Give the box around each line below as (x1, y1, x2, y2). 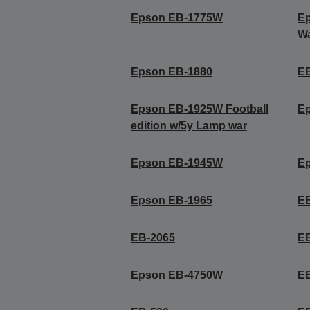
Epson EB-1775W (130, 12, 223, 24)
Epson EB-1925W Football (130, 103, 268, 115)
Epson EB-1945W (130, 157, 223, 169)
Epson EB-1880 (130, 66, 212, 77)
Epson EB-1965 (130, 194, 212, 206)
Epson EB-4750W (130, 269, 223, 281)
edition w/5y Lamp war (130, 120, 247, 131)
